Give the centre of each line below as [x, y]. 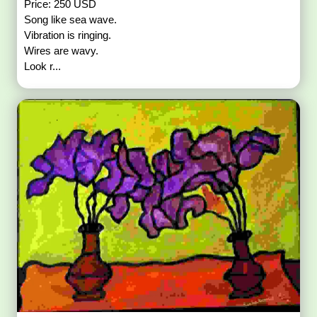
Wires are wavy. [62, 50]
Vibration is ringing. [68, 35]
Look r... [43, 66]
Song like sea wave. [71, 19]
